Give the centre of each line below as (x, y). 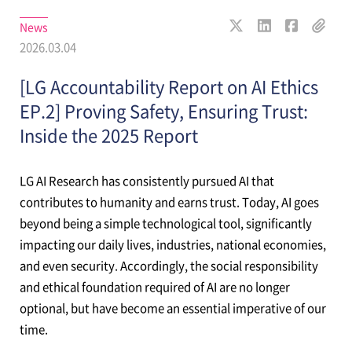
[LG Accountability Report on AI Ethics (169, 86)
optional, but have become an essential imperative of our (172, 308)
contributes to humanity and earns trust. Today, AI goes (169, 202)
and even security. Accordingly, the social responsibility (169, 266)
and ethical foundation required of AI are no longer (154, 287)
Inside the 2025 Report (108, 135)
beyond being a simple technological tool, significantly (165, 223)
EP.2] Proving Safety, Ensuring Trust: (163, 110)
